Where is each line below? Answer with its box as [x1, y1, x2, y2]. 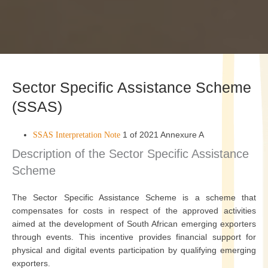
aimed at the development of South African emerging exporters [12, 219, 256, 229]
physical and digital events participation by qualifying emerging [12, 245, 256, 255]
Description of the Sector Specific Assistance [12, 147, 249, 160]
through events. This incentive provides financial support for [12, 232, 256, 242]
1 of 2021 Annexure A [120, 130, 204, 139]
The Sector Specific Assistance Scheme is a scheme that [12, 193, 256, 202]
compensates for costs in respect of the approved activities [12, 206, 256, 215]
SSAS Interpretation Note [33, 130, 120, 139]
